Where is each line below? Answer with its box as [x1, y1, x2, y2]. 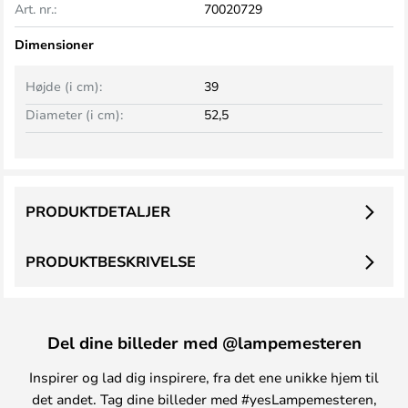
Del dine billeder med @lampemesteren [46, 331, 362, 353]
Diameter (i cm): [25, 106, 123, 123]
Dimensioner [15, 36, 94, 53]
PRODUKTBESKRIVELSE [25, 251, 196, 271]
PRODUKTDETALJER [25, 201, 170, 221]
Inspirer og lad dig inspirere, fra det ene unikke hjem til [29, 368, 379, 386]
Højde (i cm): [25, 77, 102, 95]
